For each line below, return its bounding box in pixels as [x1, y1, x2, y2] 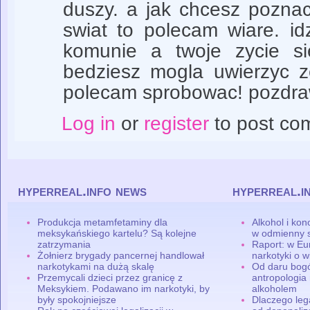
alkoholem [252, 282, 298, 294]
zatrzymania [37, 238, 91, 250]
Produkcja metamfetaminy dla [37, 216, 168, 228]
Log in [61, 113, 116, 135]
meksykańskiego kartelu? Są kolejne [37, 227, 197, 239]
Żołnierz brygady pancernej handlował [37, 249, 205, 261]
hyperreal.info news [18, 182, 147, 199]
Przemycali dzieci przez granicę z [37, 271, 183, 283]
